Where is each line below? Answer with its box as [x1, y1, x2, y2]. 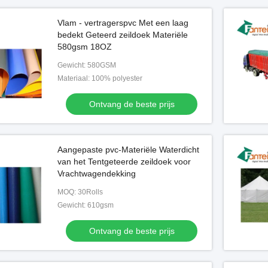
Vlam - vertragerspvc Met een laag [57, 18, 188, 28]
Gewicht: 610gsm [57, 201, 114, 209]
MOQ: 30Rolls [57, 188, 103, 196]
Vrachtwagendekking [57, 169, 136, 178]
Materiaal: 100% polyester [57, 74, 142, 83]
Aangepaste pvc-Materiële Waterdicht [57, 145, 199, 154]
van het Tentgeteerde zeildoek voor [57, 157, 191, 166]
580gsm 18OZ [57, 42, 112, 51]
